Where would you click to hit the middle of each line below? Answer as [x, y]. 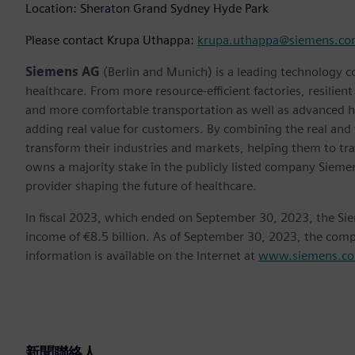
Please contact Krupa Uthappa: [111, 40]
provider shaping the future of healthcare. [141, 185]
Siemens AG [63, 71]
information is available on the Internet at [142, 255]
